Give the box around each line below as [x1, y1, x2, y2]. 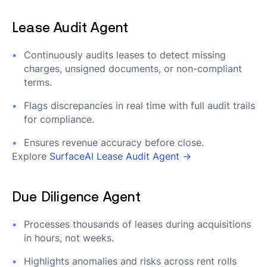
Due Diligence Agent [12, 187, 141, 206]
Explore [12, 150, 49, 162]
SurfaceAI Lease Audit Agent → [49, 150, 191, 162]
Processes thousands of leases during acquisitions [24, 218, 251, 230]
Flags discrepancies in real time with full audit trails [24, 100, 255, 111]
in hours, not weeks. [24, 232, 114, 244]
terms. [24, 76, 52, 88]
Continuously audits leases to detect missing [24, 49, 226, 61]
